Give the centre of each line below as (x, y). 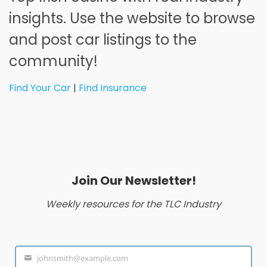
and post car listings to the (103, 39)
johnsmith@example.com (83, 258)
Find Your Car (40, 88)
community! (53, 61)
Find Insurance (113, 88)
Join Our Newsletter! (133, 180)
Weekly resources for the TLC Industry (133, 204)
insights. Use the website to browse (132, 18)
